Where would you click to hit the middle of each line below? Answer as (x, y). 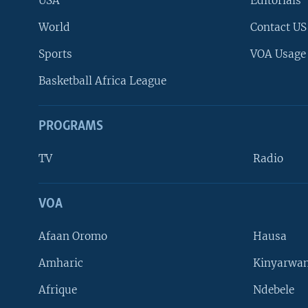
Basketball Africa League (102, 81)
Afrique (58, 290)
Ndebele (274, 290)
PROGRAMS (71, 126)
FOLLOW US (34, 230)
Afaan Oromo (73, 236)
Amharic (61, 263)
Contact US (278, 27)
